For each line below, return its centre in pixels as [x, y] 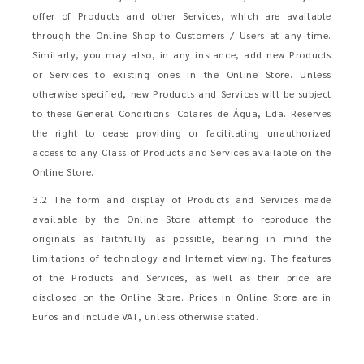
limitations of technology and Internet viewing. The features [182, 258]
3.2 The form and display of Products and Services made [182, 199]
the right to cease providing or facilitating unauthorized [182, 132]
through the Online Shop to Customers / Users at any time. [182, 35]
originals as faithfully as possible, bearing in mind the [182, 238]
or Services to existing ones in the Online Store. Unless [182, 74]
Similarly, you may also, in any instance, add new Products [182, 54]
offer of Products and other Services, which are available [182, 15]
